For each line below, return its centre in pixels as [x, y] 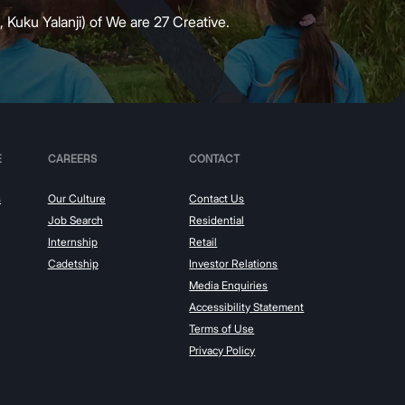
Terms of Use [222, 328]
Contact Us [217, 198]
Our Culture [76, 198]
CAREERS [72, 158]
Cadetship [73, 263]
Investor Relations [234, 263]
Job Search [75, 220]
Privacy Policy [222, 350]
